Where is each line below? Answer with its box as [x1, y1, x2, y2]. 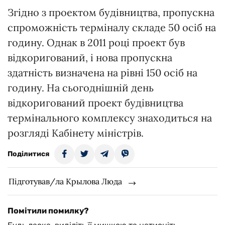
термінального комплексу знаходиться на [8, 111, 212, 125]
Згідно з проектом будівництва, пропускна [8, 6, 214, 19]
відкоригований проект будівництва [8, 96, 183, 109]
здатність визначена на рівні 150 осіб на [8, 66, 197, 79]
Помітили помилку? [8, 206, 89, 216]
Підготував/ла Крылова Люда [9, 176, 122, 187]
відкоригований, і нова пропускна [8, 51, 172, 64]
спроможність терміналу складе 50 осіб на [8, 21, 216, 34]
